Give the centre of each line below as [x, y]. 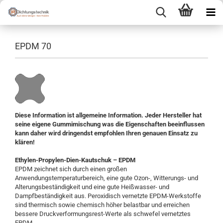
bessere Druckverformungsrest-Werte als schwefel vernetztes [103, 214]
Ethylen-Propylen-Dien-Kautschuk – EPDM [75, 160]
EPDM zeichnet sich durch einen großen [71, 169]
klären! [25, 142]
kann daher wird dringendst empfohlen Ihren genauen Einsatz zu [106, 133]
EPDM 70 [33, 46]
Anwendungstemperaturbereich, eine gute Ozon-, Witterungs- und [107, 178]
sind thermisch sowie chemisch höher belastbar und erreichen [102, 205]
